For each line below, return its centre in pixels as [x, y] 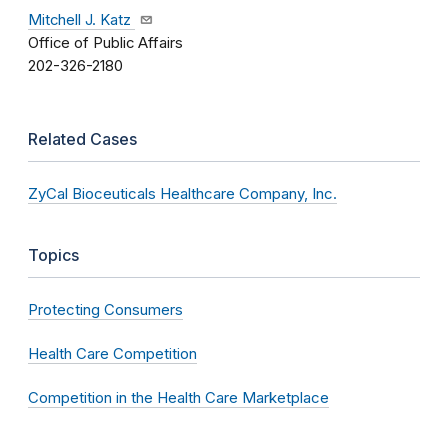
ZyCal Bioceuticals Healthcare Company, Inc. [182, 194]
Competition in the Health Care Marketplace [178, 398]
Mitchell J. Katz [79, 20]
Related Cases [82, 139]
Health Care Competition [112, 354]
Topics [53, 255]
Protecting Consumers [105, 310]
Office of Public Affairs [105, 43]
